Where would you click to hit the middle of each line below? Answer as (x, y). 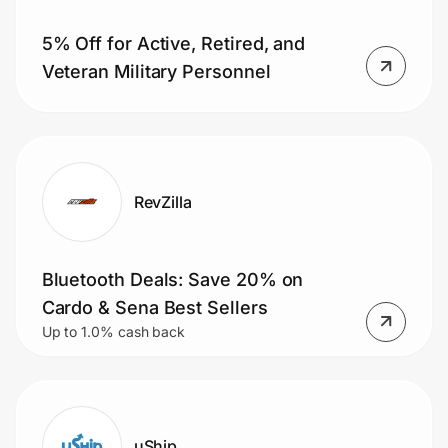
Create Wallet (76, 136)
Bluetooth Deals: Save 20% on (172, 279)
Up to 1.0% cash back (113, 331)
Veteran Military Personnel (156, 72)
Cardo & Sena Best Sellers (154, 307)
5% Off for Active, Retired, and (173, 44)
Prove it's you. (91, 80)
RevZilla (163, 201)
